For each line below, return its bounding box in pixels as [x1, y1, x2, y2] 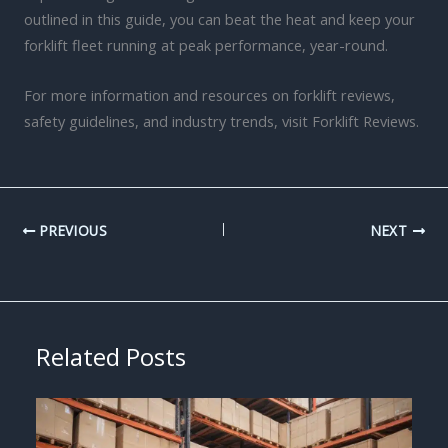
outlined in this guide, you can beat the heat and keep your [24, 9, 415, 30]
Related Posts [36, 340, 187, 373]
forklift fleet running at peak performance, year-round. [24, 35, 388, 56]
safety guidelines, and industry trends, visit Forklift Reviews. [24, 110, 419, 131]
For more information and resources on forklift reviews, [24, 84, 395, 105]
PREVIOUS [35, 220, 108, 240]
